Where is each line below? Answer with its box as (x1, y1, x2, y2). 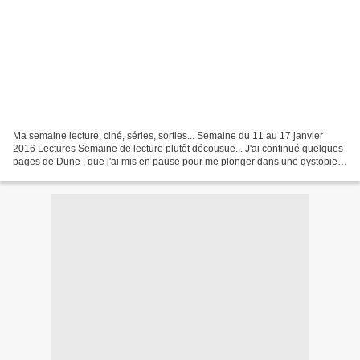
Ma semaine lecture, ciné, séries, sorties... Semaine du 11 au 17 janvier (13, 129, 323, 141)
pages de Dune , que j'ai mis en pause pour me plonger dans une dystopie (13, 155, 337, 167)
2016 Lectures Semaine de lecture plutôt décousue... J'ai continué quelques (13, 142, 343, 154)
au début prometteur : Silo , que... (13, 168, 157, 180)
